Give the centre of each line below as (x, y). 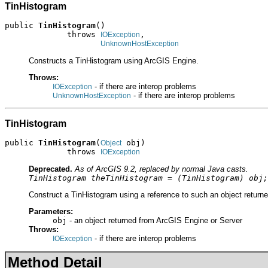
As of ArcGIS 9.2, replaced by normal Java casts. (162, 169)
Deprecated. (51, 169)
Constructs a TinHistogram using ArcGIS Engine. (114, 60)
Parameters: (51, 212)
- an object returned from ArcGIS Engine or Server (155, 221)
